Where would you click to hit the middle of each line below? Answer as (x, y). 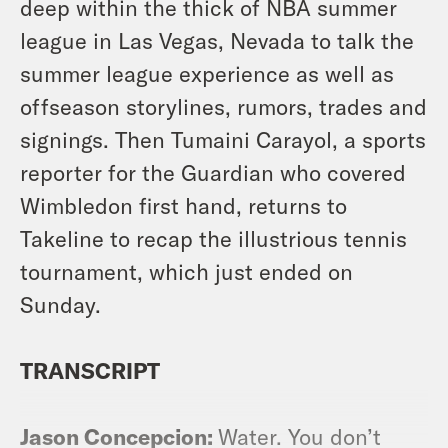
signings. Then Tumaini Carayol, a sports (223, 138)
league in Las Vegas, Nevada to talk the (217, 39)
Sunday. (60, 303)
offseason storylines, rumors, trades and (223, 105)
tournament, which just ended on (186, 270)
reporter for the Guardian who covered (213, 171)
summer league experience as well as (207, 72)
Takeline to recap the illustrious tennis (213, 237)
